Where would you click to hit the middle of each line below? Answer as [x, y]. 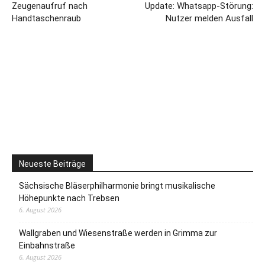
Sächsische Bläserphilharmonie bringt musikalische [117, 186]
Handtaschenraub [46, 19]
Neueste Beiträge [52, 164]
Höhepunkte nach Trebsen [69, 198]
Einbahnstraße [47, 246]
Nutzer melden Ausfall [209, 19]
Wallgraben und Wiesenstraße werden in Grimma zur [118, 233]
